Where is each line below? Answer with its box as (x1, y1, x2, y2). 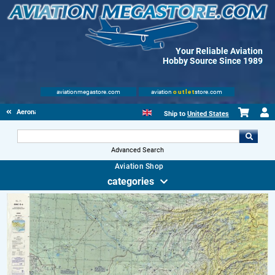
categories (107, 176, 154, 187)
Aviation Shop (114, 162, 164, 171)
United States (187, 110, 229, 118)
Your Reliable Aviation (176, 46, 263, 56)
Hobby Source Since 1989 (163, 56, 263, 66)
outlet (173, 88, 195, 95)
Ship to (164, 110, 187, 118)
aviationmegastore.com (56, 88, 120, 95)
